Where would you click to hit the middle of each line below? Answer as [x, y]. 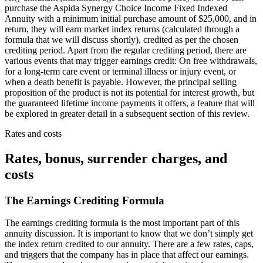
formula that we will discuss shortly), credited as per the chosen [122, 39]
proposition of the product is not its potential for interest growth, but [129, 92]
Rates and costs [33, 133]
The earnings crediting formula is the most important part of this [122, 223]
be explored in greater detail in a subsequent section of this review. [127, 113]
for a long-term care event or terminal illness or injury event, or [120, 71]
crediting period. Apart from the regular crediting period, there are [126, 50]
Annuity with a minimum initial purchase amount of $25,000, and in [131, 18]
